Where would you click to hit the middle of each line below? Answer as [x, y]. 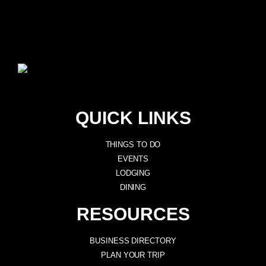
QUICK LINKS [133, 118]
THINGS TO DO [133, 144]
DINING [133, 187]
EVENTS [133, 159]
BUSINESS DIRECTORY [133, 240]
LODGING [133, 173]
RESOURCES [133, 214]
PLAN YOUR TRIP [133, 255]
